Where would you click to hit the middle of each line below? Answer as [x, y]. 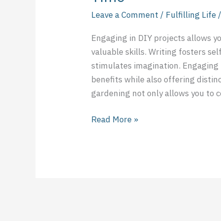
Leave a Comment [125, 15]
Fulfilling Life [191, 15]
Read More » [115, 120]
